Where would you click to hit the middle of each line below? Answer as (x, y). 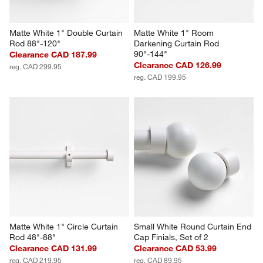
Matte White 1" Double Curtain (68, 33)
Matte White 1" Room (175, 33)
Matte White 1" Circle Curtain (65, 227)
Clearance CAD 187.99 (53, 55)
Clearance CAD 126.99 (178, 65)
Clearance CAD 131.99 (53, 249)
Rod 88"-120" (35, 44)
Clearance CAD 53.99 (175, 249)
